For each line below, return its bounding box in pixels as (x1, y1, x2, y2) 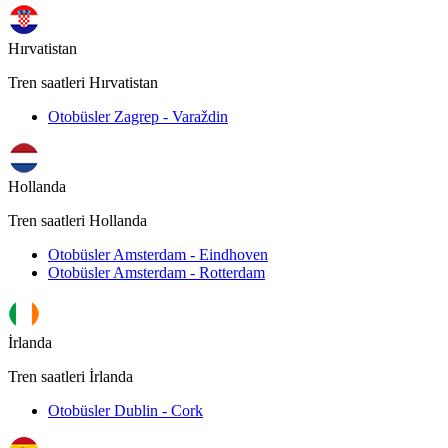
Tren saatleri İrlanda (8, 368, 133, 386)
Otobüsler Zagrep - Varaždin (48, 108, 228, 126)
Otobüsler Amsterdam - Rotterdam (48, 264, 265, 282)
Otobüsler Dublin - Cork (48, 402, 203, 420)
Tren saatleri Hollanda (8, 212, 147, 230)
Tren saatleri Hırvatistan (8, 74, 158, 92)
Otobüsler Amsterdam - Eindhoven (48, 246, 268, 264)
